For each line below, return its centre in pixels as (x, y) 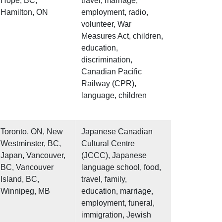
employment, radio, (115, 12)
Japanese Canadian (117, 132)
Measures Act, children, (122, 36)
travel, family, (104, 179)
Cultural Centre (108, 144)
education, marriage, (117, 191)
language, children (114, 96)
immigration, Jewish (116, 215)
